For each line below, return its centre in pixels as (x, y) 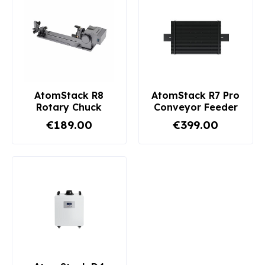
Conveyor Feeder (195, 107)
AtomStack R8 (69, 95)
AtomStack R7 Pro (196, 95)
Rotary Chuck (69, 107)
